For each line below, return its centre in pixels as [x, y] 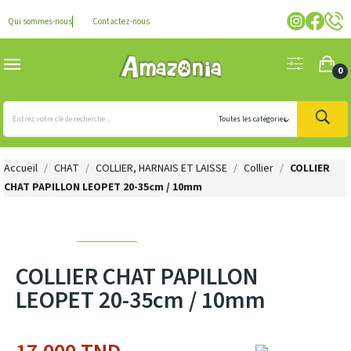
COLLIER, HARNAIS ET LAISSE [161, 168]
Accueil [21, 168]
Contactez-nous [121, 21]
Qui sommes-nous [40, 21]
